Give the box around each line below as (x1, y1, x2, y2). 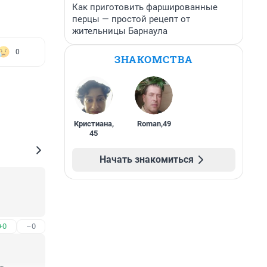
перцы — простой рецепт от (72, 14, 190, 24)
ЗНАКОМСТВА (114, 52, 193, 66)
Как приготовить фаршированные (72, 2, 218, 13)
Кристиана (73, 119, 112, 128)
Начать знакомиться (100, 154, 194, 165)
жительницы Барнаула (72, 26, 167, 36)
